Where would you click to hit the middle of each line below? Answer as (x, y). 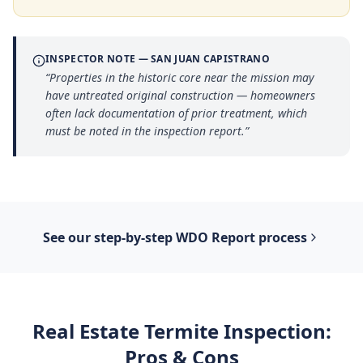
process (281, 237)
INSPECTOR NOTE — (98, 59)
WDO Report (216, 237)
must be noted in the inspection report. (145, 131)
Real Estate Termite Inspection (179, 331)
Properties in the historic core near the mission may (182, 77)
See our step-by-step (109, 237)
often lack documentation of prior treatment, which (176, 113)
